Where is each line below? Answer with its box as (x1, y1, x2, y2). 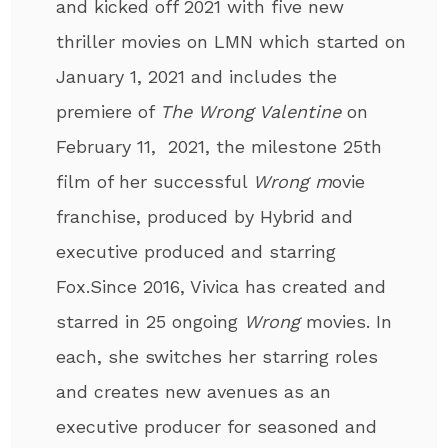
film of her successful (56, 170, 254, 192)
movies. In (300, 310, 393, 332)
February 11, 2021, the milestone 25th (56, 135, 383, 157)
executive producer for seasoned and (56, 415, 378, 437)
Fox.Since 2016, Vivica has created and (56, 275, 387, 297)
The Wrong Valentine (160, 100, 342, 122)
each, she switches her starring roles (56, 345, 379, 367)
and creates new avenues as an (56, 380, 332, 402)
